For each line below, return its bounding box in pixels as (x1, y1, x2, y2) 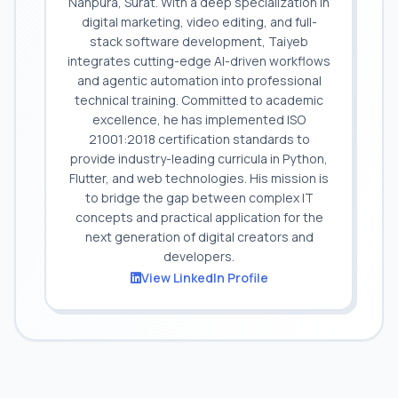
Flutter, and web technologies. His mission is (69, 170, 329, 187)
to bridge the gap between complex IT (84, 189, 314, 206)
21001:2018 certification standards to (88, 131, 310, 147)
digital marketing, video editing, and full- (81, 13, 317, 30)
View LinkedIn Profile (140, 269, 268, 286)
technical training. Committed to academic (75, 92, 323, 108)
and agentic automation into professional (76, 72, 322, 89)
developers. (163, 248, 235, 265)
